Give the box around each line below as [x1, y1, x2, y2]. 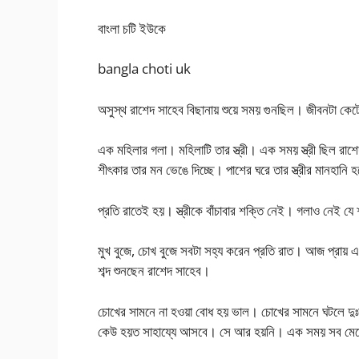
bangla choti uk [98, 59, 191, 79]
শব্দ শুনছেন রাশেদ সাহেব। [98, 261, 210, 280]
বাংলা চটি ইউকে [98, 18, 166, 38]
